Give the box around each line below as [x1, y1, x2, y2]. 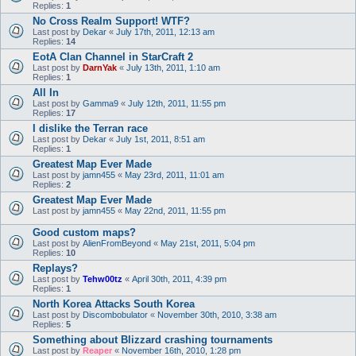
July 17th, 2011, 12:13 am [116, 27, 215, 37]
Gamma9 [83, 99, 118, 108]
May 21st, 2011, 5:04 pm [161, 238, 255, 248]
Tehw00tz [83, 274, 122, 284]
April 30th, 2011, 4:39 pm [132, 274, 226, 284]
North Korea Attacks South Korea [33, 298, 195, 310]
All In [33, 87, 59, 99]
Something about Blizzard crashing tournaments [33, 334, 273, 346]
